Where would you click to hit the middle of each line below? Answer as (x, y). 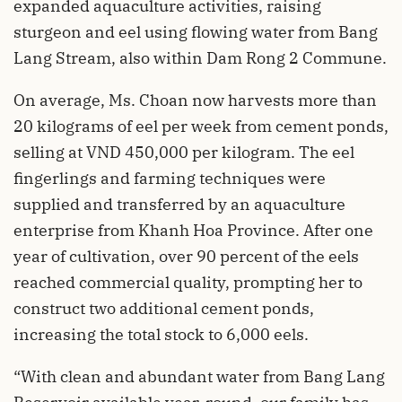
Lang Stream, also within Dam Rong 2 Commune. (200, 58)
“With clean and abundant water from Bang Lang (199, 377)
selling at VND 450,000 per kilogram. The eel (184, 153)
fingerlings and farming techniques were (170, 179)
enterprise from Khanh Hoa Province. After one (193, 231)
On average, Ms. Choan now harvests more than (195, 100)
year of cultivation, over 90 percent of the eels (186, 257)
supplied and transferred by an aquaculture (179, 205)
